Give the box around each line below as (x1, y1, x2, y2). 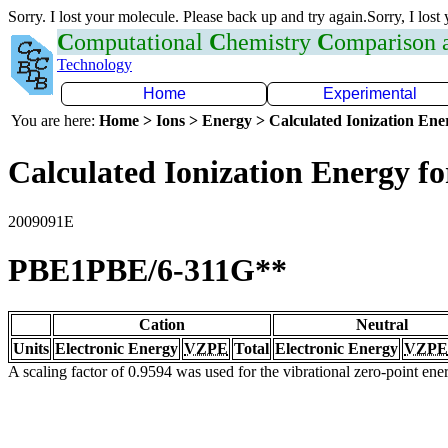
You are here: (11, 112, 99, 129)
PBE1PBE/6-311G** (8, 252, 287, 289)
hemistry (226, 29, 317, 55)
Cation (139, 315, 185, 333)
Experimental (323, 85, 417, 102)
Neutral (356, 315, 408, 333)
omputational (74, 29, 209, 55)
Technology (57, 56, 132, 73)
